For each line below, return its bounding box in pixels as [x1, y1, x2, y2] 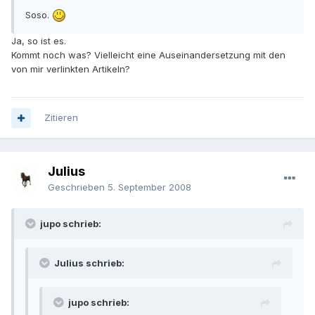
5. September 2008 [108, 181, 191, 193]
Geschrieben [48, 181, 108, 193]
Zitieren [44, 112, 78, 124]
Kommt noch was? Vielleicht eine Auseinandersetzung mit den [11, 49, 285, 61]
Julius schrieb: [54, 257, 124, 269]
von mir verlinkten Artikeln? [11, 63, 130, 75]
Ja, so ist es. [11, 35, 66, 47]
